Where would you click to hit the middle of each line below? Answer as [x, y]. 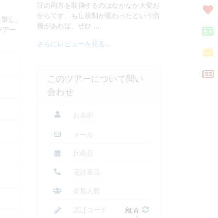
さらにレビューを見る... [74, 44]
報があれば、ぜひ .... [69, 26]
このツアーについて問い [95, 78]
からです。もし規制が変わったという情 [98, 15]
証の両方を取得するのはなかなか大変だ [98, 5]
